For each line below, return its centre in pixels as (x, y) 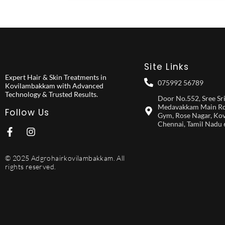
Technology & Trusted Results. (51, 94)
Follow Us (27, 113)
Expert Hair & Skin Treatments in (56, 77)
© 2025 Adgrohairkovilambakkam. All (65, 158)
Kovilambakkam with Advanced (54, 86)
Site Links (166, 67)
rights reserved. (31, 166)
